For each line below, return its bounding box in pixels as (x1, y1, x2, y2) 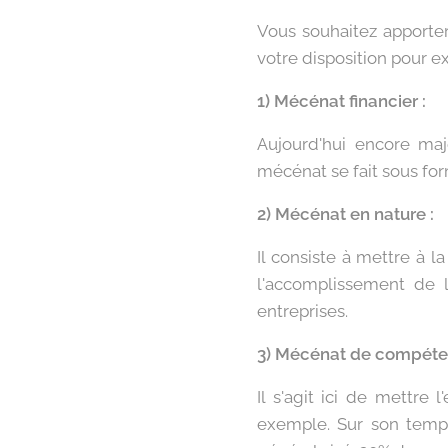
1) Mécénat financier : (257, 91, 426, 112)
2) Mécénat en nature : (257, 204, 434, 225)
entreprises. (257, 301, 348, 322)
